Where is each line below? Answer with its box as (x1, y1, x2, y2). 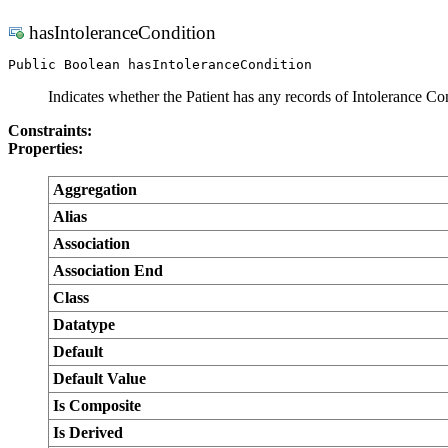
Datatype (53, 316, 115, 333)
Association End (53, 262, 163, 279)
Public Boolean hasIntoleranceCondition (8, 57, 312, 72)
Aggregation (53, 181, 137, 198)
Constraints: (8, 122, 92, 139)
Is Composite (53, 397, 141, 414)
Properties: (8, 140, 83, 157)
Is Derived (53, 424, 123, 441)
